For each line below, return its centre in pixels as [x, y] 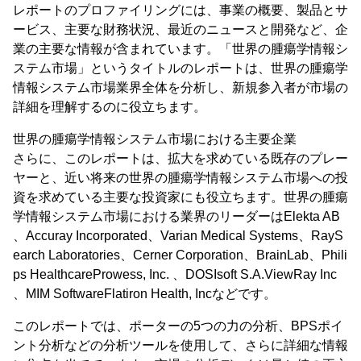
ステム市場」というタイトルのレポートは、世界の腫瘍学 [180, 68]
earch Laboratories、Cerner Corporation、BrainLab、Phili [180, 255]
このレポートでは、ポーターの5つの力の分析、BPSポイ [178, 326]
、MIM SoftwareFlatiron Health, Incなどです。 [145, 293]
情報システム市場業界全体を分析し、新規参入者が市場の [180, 87]
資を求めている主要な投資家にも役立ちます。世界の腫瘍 [180, 197]
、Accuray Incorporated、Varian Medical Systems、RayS [178, 235]
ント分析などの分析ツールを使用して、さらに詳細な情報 [180, 345]
